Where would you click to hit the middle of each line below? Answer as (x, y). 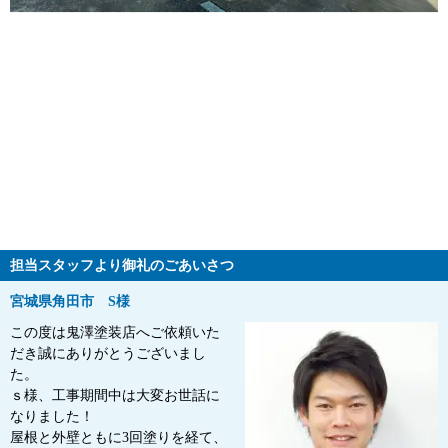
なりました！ (52, 417)
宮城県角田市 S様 (70, 302)
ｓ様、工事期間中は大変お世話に (115, 396)
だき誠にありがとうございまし (108, 354)
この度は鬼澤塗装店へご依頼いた (115, 333)
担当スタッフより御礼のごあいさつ (122, 266)
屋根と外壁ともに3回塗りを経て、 (118, 438)
